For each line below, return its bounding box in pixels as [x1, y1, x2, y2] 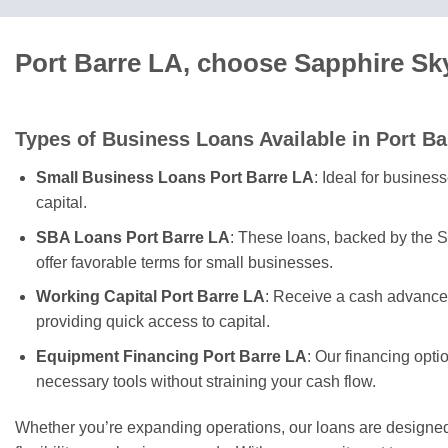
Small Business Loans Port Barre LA [35, 169, 314, 187]
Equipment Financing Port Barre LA [35, 347, 307, 365]
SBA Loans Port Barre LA [35, 228, 230, 246]
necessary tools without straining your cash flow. [35, 372, 376, 390]
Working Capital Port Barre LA [35, 288, 265, 306]
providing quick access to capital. [35, 313, 270, 331]
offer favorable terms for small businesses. [35, 253, 333, 271]
